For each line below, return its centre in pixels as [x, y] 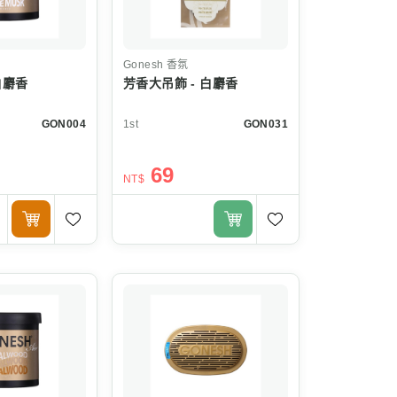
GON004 [63, 124]
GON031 [265, 124]
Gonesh [144, 64]
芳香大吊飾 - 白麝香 [181, 83]
